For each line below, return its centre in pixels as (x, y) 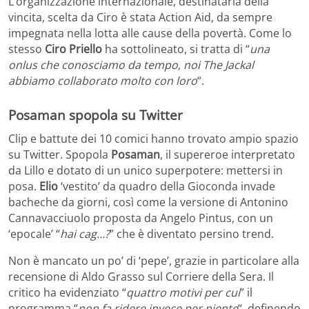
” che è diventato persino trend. (192, 233)
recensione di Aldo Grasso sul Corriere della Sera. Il (141, 276)
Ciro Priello (75, 49)
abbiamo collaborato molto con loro (103, 81)
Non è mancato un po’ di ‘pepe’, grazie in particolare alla (154, 260)
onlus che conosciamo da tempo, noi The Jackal (131, 65)
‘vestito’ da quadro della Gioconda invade (168, 186)
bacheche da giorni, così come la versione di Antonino (148, 202)
